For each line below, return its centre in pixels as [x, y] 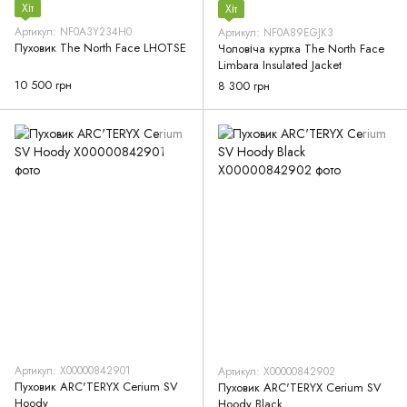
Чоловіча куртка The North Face [301, 49]
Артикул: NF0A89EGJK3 [276, 33]
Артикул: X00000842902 [277, 372]
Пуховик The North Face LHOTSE [123, 47]
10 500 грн [43, 84]
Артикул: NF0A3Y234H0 [73, 31]
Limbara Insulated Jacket [280, 65]
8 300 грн [244, 86]
